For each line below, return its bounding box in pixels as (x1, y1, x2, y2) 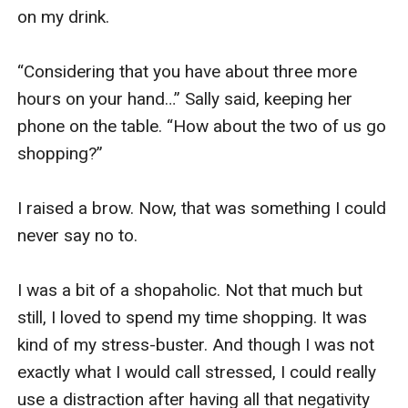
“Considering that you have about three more (17, 60, 358, 82)
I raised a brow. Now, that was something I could (17, 197, 387, 219)
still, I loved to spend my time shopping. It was (17, 306, 368, 328)
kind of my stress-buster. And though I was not (17, 333, 375, 355)
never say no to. (17, 224, 143, 246)
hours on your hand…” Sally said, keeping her (17, 87, 353, 109)
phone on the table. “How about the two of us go (17, 115, 387, 137)
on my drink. (17, 5, 115, 27)
